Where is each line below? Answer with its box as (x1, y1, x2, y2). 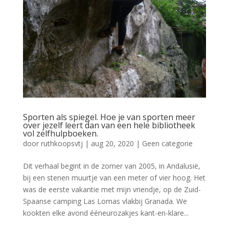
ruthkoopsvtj (40, 139, 83, 149)
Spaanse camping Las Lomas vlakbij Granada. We (22, 196, 187, 207)
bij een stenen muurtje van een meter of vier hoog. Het (22, 173, 205, 183)
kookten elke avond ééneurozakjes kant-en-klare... (22, 208, 189, 218)
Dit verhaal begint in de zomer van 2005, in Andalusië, (22, 161, 200, 171)
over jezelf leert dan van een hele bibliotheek (22, 120, 195, 131)
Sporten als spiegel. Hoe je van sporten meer (22, 111, 195, 123)
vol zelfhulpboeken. (22, 128, 98, 140)
